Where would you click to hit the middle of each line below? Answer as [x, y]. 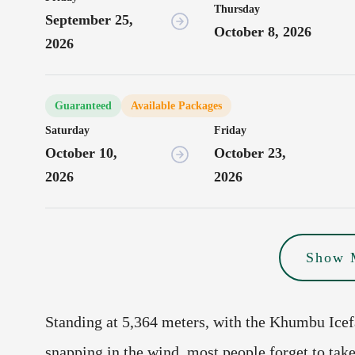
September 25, [89, 20]
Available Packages [176, 106]
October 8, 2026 [263, 32]
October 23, [250, 153]
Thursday [237, 10]
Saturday [67, 131]
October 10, [81, 153]
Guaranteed [83, 106]
